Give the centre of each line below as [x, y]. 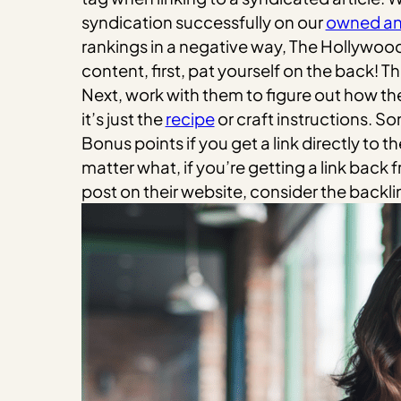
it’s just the [123, 118]
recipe [190, 118]
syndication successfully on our [203, 21]
